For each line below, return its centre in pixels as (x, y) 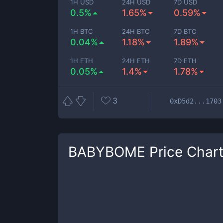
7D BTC (185, 31)
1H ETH (82, 61)
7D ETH (185, 61)
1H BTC (81, 31)
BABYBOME (107, 152)
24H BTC (136, 31)
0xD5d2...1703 (196, 101)
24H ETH (136, 61)
